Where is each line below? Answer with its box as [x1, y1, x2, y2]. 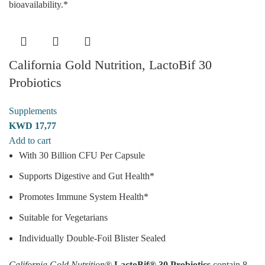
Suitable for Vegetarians [19, 212, 108, 222]
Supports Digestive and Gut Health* [19, 170, 154, 181]
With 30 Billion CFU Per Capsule [19, 150, 145, 160]
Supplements [9, 105, 57, 116]
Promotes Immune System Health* [19, 191, 148, 202]
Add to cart [9, 135, 51, 146]
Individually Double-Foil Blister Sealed [19, 232, 166, 243]
